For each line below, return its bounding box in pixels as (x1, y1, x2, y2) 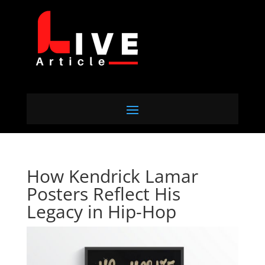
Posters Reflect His (26, 182, 180, 206)
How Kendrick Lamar (26, 164, 198, 188)
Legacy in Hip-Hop (26, 199, 176, 224)
